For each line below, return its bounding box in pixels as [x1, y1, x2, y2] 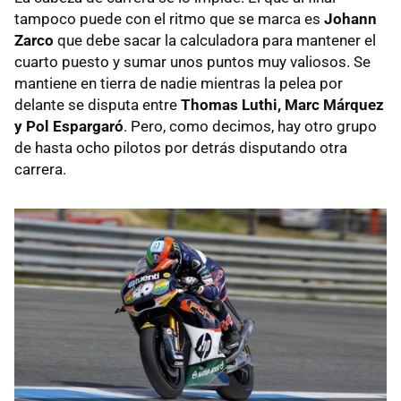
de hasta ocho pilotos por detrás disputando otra [14, 139, 347, 158]
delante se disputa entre [14, 96, 181, 115]
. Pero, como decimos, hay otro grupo [124, 117, 377, 136]
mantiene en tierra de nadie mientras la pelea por [14, 74, 343, 93]
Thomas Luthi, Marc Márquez [181, 96, 384, 115]
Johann [324, 10, 377, 29]
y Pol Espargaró [14, 117, 124, 136]
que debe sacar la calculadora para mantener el [54, 31, 376, 50]
